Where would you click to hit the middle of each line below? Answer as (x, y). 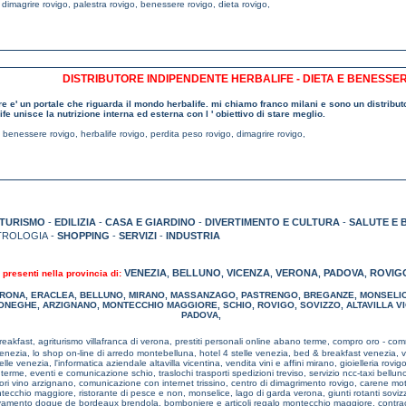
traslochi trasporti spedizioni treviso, (234, 373)
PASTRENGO (269, 295)
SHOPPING (83, 236)
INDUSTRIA (193, 236)
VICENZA (248, 273)
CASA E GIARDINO (150, 222)
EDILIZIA (75, 222)
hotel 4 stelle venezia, (246, 353)
